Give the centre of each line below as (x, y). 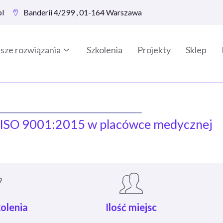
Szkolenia (104, 50)
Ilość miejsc (131, 207)
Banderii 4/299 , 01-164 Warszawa (82, 12)
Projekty (154, 50)
